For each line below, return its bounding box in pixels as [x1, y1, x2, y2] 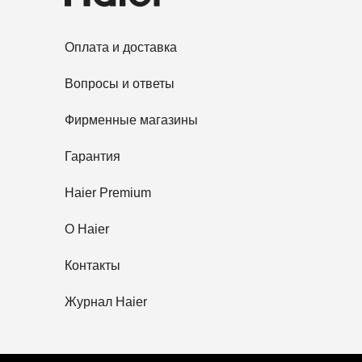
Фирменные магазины [65, 112, 198, 127]
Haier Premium [65, 185, 151, 200]
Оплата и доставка [65, 40, 177, 54]
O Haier [65, 221, 109, 236]
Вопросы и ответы [65, 76, 175, 90]
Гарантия [65, 149, 120, 163]
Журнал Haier [65, 294, 147, 309]
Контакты [65, 258, 120, 272]
